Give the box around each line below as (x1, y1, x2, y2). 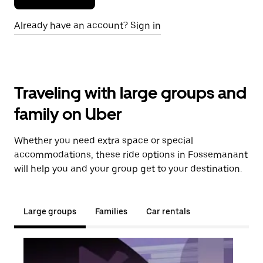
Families (95, 207, 127, 216)
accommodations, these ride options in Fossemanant (14, 149, 248, 160)
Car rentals (146, 207, 190, 216)
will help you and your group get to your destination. (14, 163, 242, 174)
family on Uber (14, 104, 122, 124)
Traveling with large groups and (14, 83, 247, 103)
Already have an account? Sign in (14, 20, 161, 31)
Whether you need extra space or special (14, 135, 193, 146)
